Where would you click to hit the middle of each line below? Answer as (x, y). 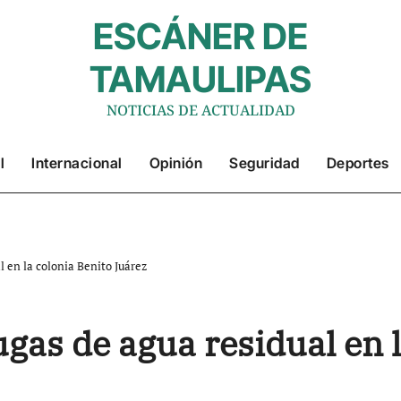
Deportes (358, 163)
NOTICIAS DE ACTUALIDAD (200, 110)
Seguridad (264, 163)
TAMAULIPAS (200, 79)
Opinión (176, 163)
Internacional (77, 163)
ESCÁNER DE (200, 36)
